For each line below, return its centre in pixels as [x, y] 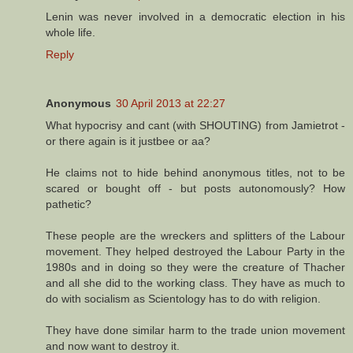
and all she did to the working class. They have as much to [195, 282]
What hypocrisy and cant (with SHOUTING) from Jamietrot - [195, 125]
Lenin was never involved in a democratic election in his [195, 16]
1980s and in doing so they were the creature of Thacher [195, 267]
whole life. [71, 32]
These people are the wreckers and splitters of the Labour [195, 235]
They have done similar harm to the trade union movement [195, 330]
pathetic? [69, 204]
